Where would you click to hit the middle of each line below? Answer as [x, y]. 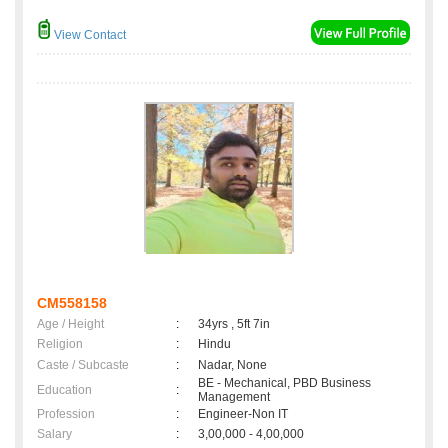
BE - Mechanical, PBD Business [284, 383]
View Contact [88, 35]
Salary [54, 434]
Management [234, 397]
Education [64, 390]
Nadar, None [232, 365]
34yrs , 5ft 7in [234, 324]
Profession [66, 414]
